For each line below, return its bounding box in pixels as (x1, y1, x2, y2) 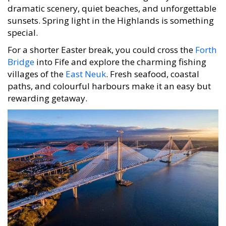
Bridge (8, 50, 34, 63)
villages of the (8, 63, 66, 75)
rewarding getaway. (8, 87, 87, 99)
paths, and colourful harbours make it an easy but (8, 75, 211, 87)
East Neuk (66, 63, 106, 75)
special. (8, 21, 38, 33)
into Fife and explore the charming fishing (34, 50, 206, 63)
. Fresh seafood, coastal (106, 63, 199, 75)
